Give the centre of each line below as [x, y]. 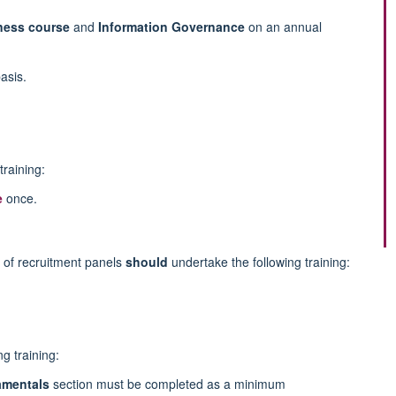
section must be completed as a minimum [167, 383]
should [147, 261]
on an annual [283, 26]
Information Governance [171, 26]
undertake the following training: [259, 261]
